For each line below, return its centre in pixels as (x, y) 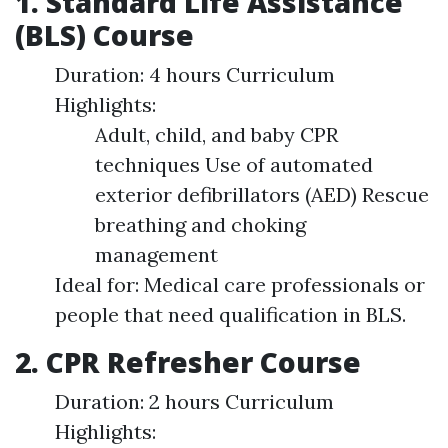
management (156, 255)
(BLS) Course (104, 35)
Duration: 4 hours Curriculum (195, 75)
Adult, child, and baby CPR (216, 135)
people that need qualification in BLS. (230, 315)
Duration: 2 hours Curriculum (194, 402)
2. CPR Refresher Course (188, 362)
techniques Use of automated (234, 165)
